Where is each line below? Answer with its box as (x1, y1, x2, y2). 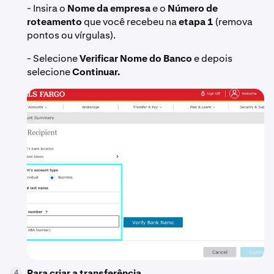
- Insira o (27, 2, 67, 15)
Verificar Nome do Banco (80, 52, 192, 65)
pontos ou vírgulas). (27, 29, 116, 42)
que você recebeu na (82, 15, 179, 29)
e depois (192, 52, 232, 65)
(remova (213, 15, 253, 29)
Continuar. (72, 65, 120, 79)
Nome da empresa (67, 2, 150, 15)
